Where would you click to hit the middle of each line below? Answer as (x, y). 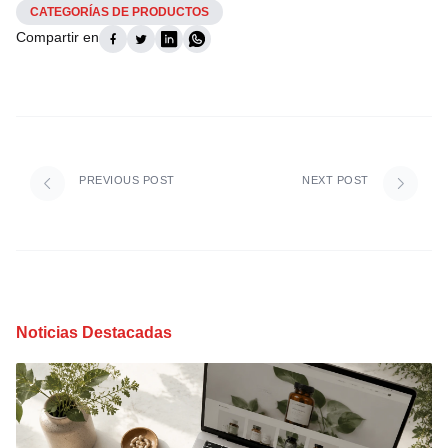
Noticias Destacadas (94, 332)
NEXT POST (335, 180)
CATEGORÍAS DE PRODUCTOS (119, 11)
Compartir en (57, 37)
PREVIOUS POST (127, 180)
